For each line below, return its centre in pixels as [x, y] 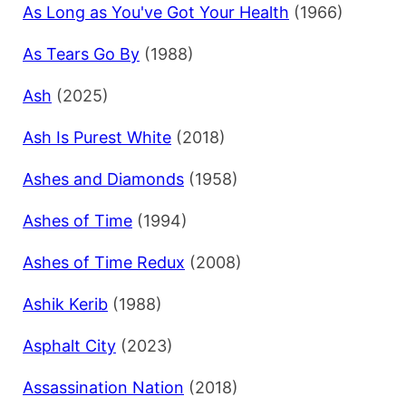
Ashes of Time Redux [104, 263]
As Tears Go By [81, 54]
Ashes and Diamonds [103, 179]
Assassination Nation [103, 388]
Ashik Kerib [65, 304]
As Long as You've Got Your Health [156, 13]
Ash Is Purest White [97, 138]
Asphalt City [69, 346]
